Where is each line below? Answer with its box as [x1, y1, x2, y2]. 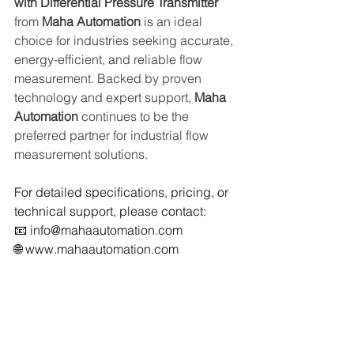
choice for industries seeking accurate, [14, 32, 236, 48]
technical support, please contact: [14, 203, 206, 219]
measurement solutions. [14, 146, 148, 162]
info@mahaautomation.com [30, 222, 183, 238]
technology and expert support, [14, 89, 194, 105]
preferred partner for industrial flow [14, 127, 212, 143]
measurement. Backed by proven [14, 70, 205, 86]
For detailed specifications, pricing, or [14, 184, 232, 200]
